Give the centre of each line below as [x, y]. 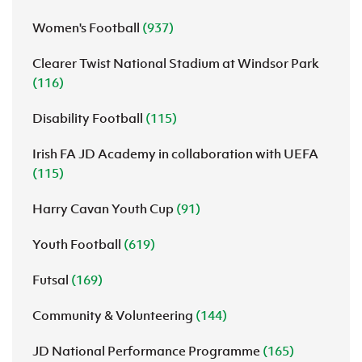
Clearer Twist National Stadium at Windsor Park [176, 63]
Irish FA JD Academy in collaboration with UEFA [175, 154]
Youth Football [78, 244]
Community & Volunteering [114, 315]
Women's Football [87, 27]
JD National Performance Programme [147, 351]
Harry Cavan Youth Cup [104, 208]
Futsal [52, 280]
